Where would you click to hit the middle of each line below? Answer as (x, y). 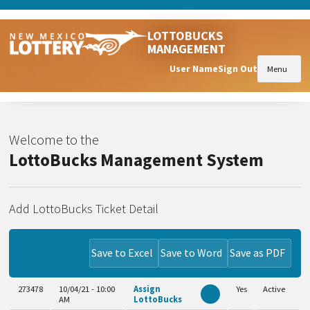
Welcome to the (54, 140)
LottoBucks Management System (137, 160)
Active (274, 289)
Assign (147, 289)
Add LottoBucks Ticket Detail (84, 208)
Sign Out (237, 69)
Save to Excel (122, 253)
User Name (193, 69)
